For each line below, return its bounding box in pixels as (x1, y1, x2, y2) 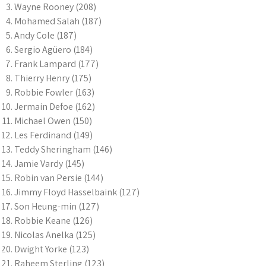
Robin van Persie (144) (14, 172, 103, 184)
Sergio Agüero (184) (14, 43, 93, 56)
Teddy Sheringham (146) (14, 143, 112, 156)
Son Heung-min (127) (14, 200, 99, 213)
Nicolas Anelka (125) (14, 229, 96, 241)
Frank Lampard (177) (14, 58, 99, 70)
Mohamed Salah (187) (14, 15, 102, 27)
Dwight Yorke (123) (14, 243, 89, 255)
